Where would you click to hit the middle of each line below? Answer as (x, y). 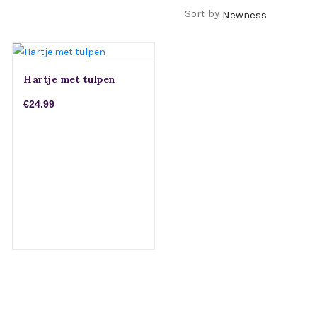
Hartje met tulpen (69, 80)
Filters (43, 14)
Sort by (203, 14)
